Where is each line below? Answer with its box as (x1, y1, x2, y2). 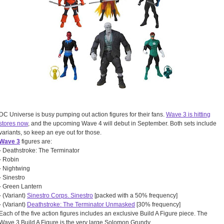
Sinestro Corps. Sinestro (27, 192, 93, 199)
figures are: (20, 138, 52, 145)
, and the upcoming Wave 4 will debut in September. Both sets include (28, 120, 216, 127)
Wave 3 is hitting (166, 111, 210, 118)
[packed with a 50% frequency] (93, 192, 177, 199)
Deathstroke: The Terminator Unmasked (27, 201, 135, 208)
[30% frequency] (135, 201, 180, 208)
